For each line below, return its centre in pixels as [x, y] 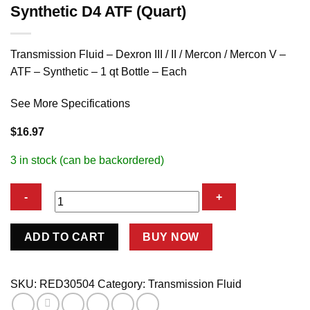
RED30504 [67, 284]
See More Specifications [70, 103]
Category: [123, 284]
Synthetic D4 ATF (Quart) [98, 12]
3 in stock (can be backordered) [87, 161]
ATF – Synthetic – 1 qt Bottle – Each [99, 72]
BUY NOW [171, 237]
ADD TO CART [64, 237]
